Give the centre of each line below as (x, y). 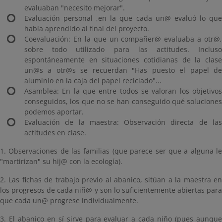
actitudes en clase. (55, 133)
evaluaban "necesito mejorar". (75, 8)
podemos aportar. (54, 112)
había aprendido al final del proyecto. (87, 28)
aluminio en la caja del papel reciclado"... (93, 81)
